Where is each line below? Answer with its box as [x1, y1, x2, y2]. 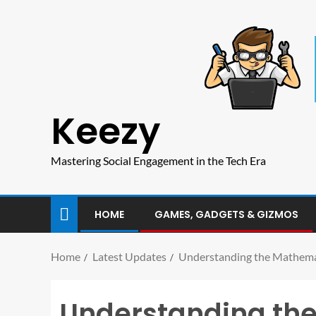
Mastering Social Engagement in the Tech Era [51, 154, 266, 167]
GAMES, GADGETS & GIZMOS [154, 207, 298, 221]
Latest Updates [92, 250, 166, 263]
